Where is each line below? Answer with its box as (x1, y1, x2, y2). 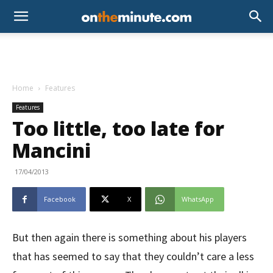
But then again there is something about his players (12, 230, 247, 244)
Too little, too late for (12, 115, 224, 141)
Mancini (12, 137, 91, 163)
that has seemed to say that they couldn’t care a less (12, 249, 254, 263)
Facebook (44, 194, 76, 204)
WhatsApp (182, 194, 214, 204)
